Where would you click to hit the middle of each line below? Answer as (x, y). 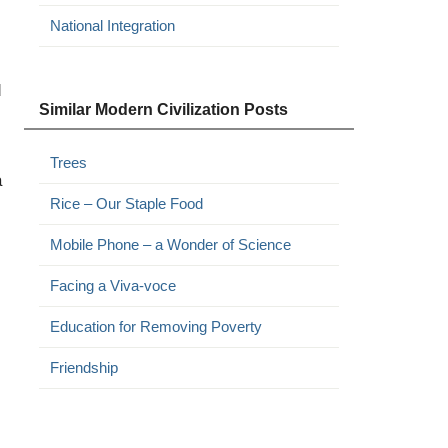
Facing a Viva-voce (112, 285)
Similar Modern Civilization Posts (163, 109)
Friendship (83, 367)
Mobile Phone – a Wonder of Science (170, 244)
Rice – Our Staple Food (126, 203)
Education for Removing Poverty (155, 326)
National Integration (112, 25)
